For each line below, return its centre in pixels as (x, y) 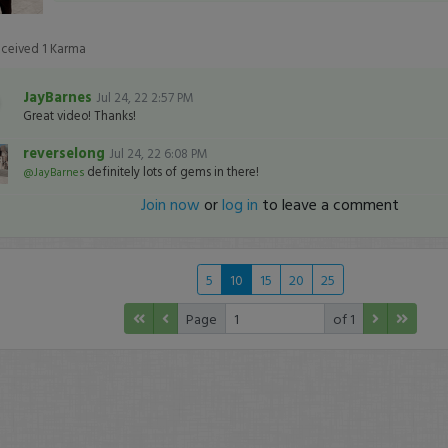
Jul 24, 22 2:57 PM (144, 97)
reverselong (65, 152)
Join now (171, 204)
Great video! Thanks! (79, 115)
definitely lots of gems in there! (171, 171)
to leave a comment (329, 204)
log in (240, 204)
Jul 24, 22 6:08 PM (158, 153)
